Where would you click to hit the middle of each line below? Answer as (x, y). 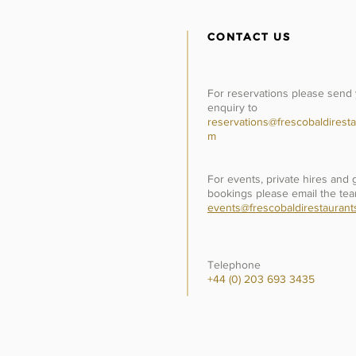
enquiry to (232, 107)
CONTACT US (249, 37)
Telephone (234, 265)
